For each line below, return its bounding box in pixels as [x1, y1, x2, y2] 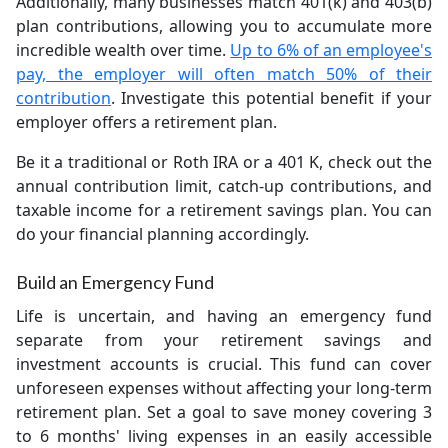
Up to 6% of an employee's [230, 39, 433, 61]
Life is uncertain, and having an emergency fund [16, 305, 432, 327]
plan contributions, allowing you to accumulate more [16, 15, 432, 37]
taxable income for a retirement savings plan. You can [16, 199, 432, 221]
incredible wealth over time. [16, 39, 231, 61]
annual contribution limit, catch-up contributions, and [16, 175, 432, 197]
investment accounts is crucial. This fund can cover [16, 353, 432, 375]
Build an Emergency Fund [16, 271, 214, 293]
